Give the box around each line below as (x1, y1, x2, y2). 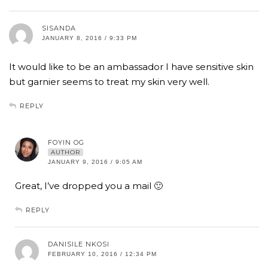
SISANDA (42, 24, 76, 33)
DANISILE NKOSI (48, 240, 109, 249)
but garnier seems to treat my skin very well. (9, 76, 209, 88)
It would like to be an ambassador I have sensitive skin (9, 61, 254, 73)
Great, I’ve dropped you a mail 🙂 (15, 180, 163, 192)
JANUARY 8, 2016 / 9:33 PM (42, 35, 137, 42)
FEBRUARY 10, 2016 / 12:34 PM (48, 251, 157, 258)
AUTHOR (51, 148, 80, 157)
